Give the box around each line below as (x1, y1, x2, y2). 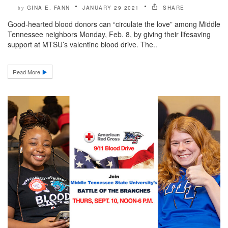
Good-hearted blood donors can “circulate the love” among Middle (8, 19, 220, 30)
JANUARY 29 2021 (82, 4, 139, 12)
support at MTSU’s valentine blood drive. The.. (8, 39, 157, 50)
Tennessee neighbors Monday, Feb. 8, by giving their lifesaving (8, 29, 211, 40)
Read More (13, 68, 42, 76)
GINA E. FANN (26, 4, 70, 12)
